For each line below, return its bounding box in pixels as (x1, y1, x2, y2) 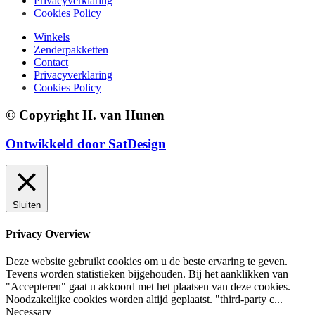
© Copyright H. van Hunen (6, 107, 165, 122)
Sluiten (13, 200, 41, 211)
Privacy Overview (6, 227, 91, 240)
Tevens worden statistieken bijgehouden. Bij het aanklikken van (6, 267, 288, 280)
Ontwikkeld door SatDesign (6, 136, 166, 151)
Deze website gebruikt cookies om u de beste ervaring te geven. (6, 255, 288, 267)
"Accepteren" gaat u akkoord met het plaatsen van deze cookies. (6, 280, 290, 292)
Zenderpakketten (34, 44, 108, 56)
